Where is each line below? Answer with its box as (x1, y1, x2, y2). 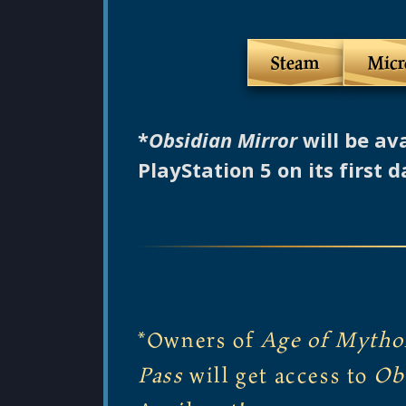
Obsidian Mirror (149, 124, 298, 156)
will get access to (183, 358, 374, 391)
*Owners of (138, 323, 260, 356)
